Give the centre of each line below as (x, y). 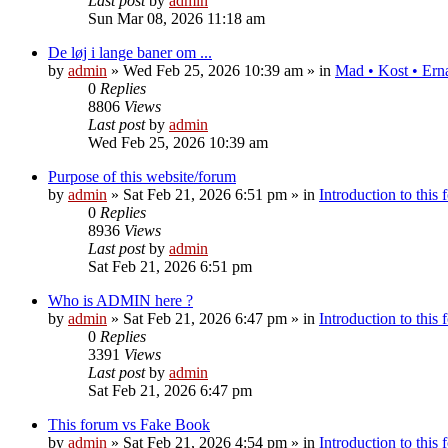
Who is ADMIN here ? (120, 300)
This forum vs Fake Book (129, 424)
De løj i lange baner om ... (130, 52)
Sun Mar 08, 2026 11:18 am (176, 18)
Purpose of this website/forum (142, 176)
